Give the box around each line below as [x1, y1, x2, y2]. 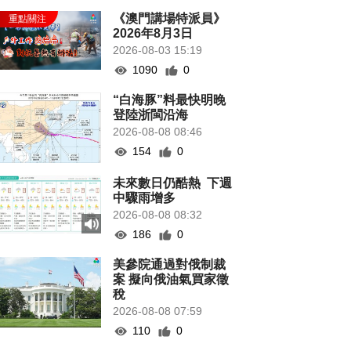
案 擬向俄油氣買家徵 [113, 273, 230, 286]
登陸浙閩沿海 [113, 108, 189, 121]
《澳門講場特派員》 [113, 12, 226, 25]
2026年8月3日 [113, 27, 194, 40]
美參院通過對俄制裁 [113, 258, 226, 271]
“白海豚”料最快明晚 [113, 93, 226, 107]
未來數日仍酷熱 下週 [113, 176, 233, 190]
